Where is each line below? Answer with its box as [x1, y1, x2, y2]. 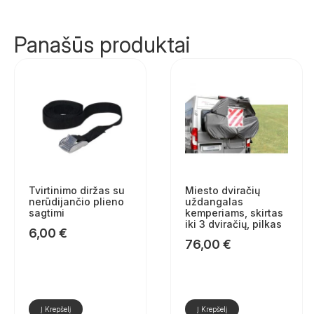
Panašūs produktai [14, 32, 190, 58]
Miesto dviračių [184, 184, 260, 197]
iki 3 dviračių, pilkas [184, 218, 282, 231]
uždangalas [184, 196, 243, 208]
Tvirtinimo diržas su [29, 184, 125, 197]
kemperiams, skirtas [184, 207, 283, 219]
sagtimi [29, 207, 64, 219]
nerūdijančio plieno [29, 196, 124, 208]
